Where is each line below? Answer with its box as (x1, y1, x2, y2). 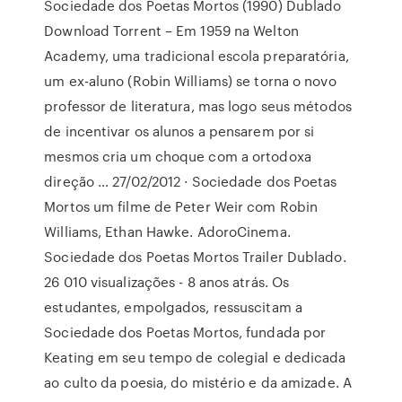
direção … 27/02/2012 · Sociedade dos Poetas (44, 171, 337, 191)
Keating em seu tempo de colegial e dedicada (44, 347, 346, 367)
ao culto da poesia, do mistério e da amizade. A (44, 372, 352, 392)
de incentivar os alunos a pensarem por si (44, 121, 315, 141)
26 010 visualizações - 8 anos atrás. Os (44, 272, 290, 292)
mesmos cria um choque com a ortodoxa (44, 146, 311, 166)
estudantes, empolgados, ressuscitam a (44, 297, 302, 317)
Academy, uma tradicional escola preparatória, (44, 46, 349, 66)
